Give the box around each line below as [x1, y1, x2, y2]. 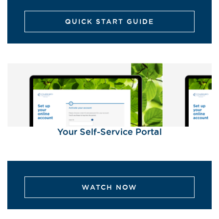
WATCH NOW [82, 183, 137, 192]
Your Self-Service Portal [57, 127, 162, 137]
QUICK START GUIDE [65, 18, 154, 26]
